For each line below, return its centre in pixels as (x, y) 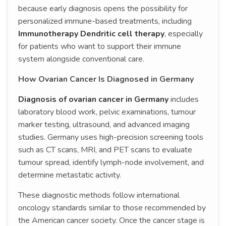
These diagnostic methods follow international (99, 195)
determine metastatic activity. (70, 175)
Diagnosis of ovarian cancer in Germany (94, 100)
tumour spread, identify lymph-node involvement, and (111, 163)
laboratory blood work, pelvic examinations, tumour (107, 112)
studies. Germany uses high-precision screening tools (111, 137)
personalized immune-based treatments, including (105, 21)
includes (185, 100)
